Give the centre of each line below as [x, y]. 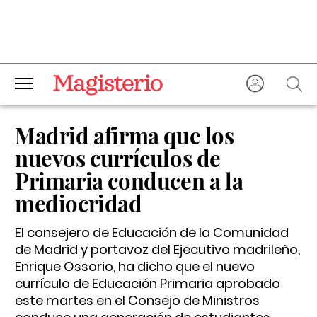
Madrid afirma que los [125, 135]
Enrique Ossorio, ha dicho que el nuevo [135, 266]
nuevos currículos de [118, 158]
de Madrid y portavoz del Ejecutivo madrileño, [157, 249]
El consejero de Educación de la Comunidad [152, 232]
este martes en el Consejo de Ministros [137, 300]
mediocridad [79, 203]
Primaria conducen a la [129, 180]
